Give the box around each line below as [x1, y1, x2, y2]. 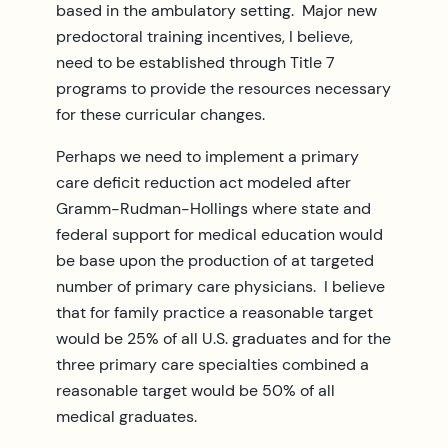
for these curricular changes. [56, 103, 265, 125]
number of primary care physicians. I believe [56, 275, 385, 297]
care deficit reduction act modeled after [56, 171, 351, 193]
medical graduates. [56, 405, 197, 427]
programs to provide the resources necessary [56, 77, 391, 99]
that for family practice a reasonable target [56, 301, 373, 323]
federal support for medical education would [56, 223, 383, 245]
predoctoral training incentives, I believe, [56, 25, 353, 47]
